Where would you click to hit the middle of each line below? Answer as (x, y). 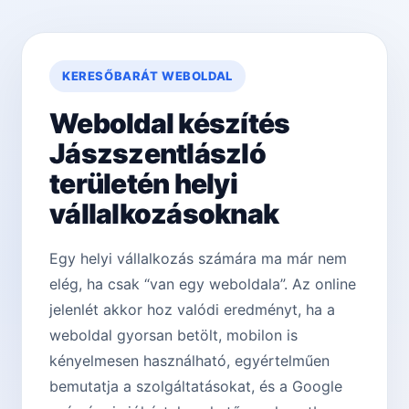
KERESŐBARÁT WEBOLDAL (147, 76)
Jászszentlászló (157, 154)
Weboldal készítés (170, 124)
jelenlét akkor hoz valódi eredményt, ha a (192, 310)
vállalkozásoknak (164, 214)
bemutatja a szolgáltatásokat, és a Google (196, 387)
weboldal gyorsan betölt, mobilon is (173, 336)
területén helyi (143, 184)
